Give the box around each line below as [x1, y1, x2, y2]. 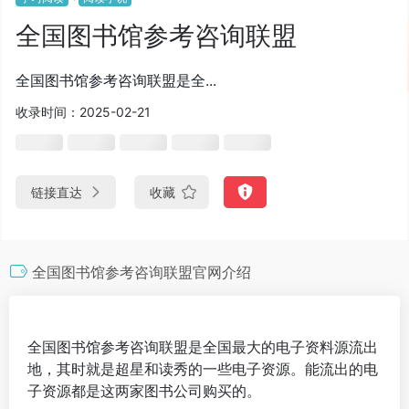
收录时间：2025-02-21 [16, 103, 151, 120]
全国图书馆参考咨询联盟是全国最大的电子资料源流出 [27, 337, 378, 356]
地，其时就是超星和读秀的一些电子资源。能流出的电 [27, 359, 378, 378]
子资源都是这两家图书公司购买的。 [27, 381, 261, 400]
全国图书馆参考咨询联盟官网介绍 [32, 262, 251, 281]
